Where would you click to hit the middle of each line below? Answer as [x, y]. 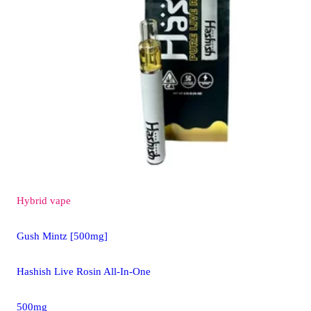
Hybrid [32, 201]
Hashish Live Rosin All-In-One [84, 272]
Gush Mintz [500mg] [62, 236]
